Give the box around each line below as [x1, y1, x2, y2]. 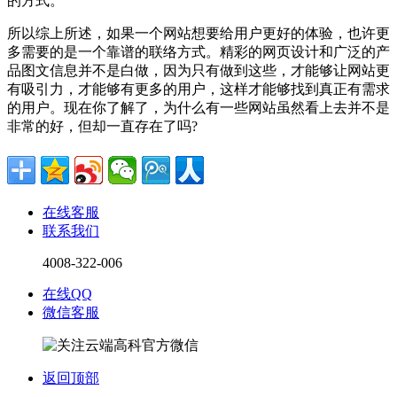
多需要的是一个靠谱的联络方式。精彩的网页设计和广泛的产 [7, 44, 390, 60]
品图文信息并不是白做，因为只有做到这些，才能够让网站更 [7, 63, 390, 79]
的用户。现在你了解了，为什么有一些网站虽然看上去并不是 [7, 100, 390, 116]
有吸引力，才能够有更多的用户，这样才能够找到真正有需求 [7, 82, 390, 97]
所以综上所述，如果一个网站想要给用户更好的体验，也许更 [7, 26, 390, 42]
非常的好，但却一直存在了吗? [7, 119, 198, 135]
